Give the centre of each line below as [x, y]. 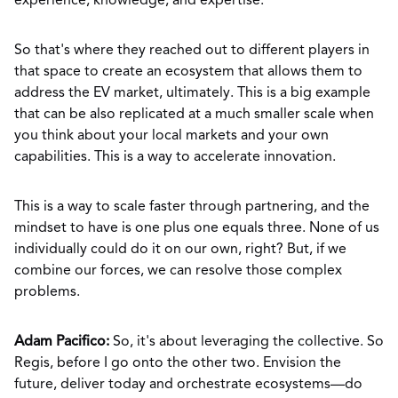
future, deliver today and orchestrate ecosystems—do [188, 385]
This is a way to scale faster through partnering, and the [192, 207]
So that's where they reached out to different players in [192, 51]
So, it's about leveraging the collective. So [247, 342]
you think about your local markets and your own [171, 136]
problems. [49, 292]
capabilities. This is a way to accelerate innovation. [175, 157]
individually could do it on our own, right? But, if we [180, 250]
